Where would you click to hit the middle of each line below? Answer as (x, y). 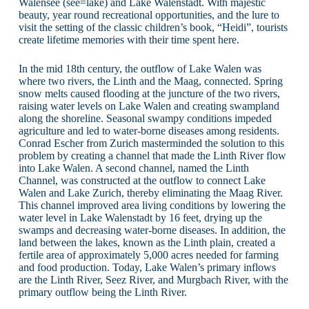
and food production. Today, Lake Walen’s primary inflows (147, 267)
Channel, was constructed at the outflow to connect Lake (142, 180)
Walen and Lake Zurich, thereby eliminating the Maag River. (150, 192)
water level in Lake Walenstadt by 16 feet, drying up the (140, 217)
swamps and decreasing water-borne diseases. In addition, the (152, 230)
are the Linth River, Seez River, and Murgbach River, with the (153, 279)
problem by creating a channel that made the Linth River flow (152, 155)
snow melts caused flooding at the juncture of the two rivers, (149, 93)
